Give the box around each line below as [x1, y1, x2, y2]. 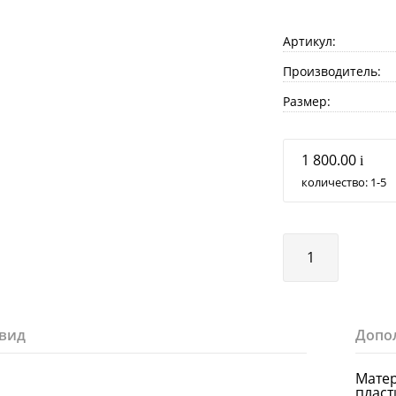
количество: [301, 174, 370, 190]
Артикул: [282, 33, 336, 49]
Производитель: [282, 63, 381, 80]
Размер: [282, 93, 331, 110]
